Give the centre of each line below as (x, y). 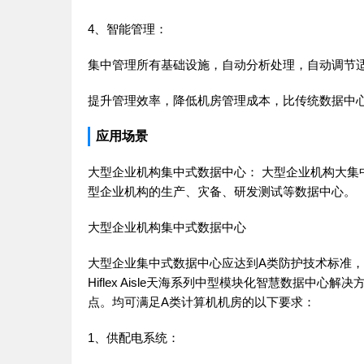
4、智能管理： (128, 29)
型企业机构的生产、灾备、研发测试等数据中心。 (222, 191)
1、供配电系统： (134, 338)
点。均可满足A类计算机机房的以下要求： (201, 302)
